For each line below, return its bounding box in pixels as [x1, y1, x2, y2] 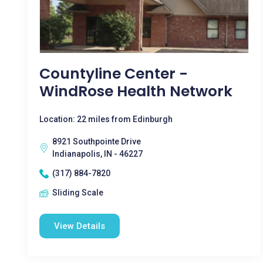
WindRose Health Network [39, 81, 232, 102]
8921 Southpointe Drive [52, 137, 141, 146]
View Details [54, 221, 105, 231]
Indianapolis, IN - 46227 [52, 149, 143, 159]
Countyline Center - [39, 63, 188, 84]
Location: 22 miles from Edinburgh [39, 114, 173, 124]
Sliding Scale [52, 188, 103, 197]
